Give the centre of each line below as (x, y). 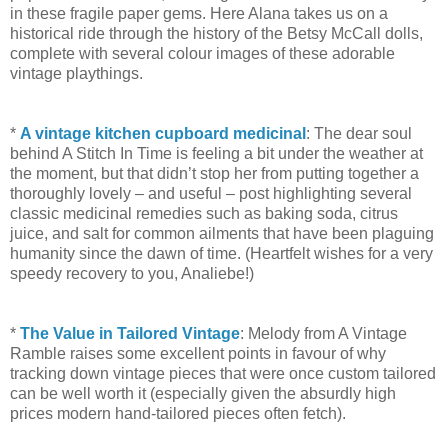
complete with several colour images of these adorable (202, 54)
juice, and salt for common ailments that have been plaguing (222, 234)
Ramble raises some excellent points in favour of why (198, 354)
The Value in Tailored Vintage (130, 334)
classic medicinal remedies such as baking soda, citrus (204, 214)
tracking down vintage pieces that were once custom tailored (223, 374)
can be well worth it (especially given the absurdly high (203, 394)
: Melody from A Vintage (323, 334)
